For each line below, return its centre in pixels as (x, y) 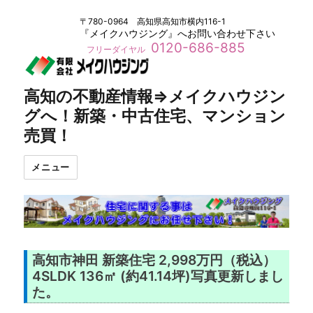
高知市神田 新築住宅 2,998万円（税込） (154, 260)
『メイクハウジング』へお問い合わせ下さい (177, 33)
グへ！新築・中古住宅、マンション (155, 116)
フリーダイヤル (117, 49)
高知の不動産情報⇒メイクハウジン (155, 96)
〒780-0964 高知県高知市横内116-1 (152, 21)
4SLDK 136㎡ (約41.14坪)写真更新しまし (158, 276)
